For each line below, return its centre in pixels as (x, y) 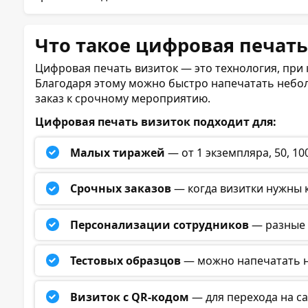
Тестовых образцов (126, 261)
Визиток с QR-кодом (130, 297)
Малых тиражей (118, 153)
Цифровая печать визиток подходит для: (156, 121)
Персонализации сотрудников (160, 224)
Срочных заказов (121, 189)
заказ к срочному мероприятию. (123, 98)
